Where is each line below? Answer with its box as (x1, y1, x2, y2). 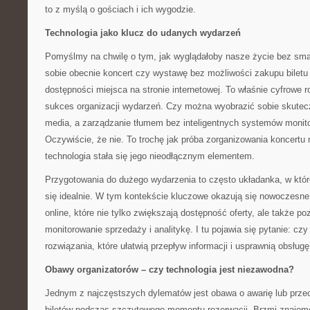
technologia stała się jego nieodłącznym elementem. (45, 151, 255, 161)
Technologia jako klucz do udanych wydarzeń (45, 28, 241, 38)
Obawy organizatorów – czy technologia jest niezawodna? (45, 264, 294, 275)
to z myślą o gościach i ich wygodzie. (45, 4, 196, 15)
